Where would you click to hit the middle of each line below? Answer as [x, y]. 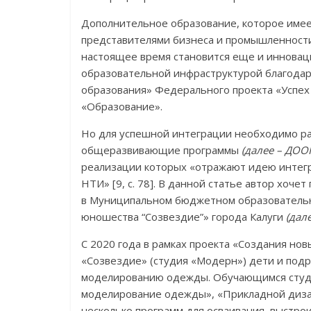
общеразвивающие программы [161, 150]
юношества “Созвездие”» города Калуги [184, 217]
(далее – [263, 150]
